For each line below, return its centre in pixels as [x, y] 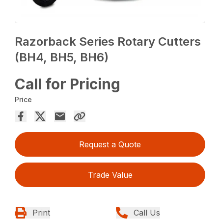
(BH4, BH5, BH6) [62, 57]
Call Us [147, 212]
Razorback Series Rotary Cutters [108, 41]
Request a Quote [110, 144]
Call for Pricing [68, 84]
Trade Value [110, 175]
